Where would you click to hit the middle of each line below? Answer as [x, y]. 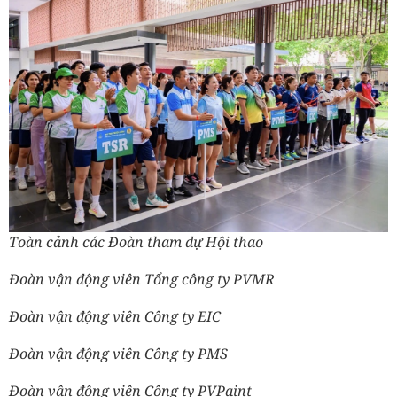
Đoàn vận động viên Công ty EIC [115, 317]
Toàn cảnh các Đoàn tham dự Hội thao [136, 242]
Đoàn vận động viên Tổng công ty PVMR [142, 280]
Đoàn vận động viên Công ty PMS [118, 354]
